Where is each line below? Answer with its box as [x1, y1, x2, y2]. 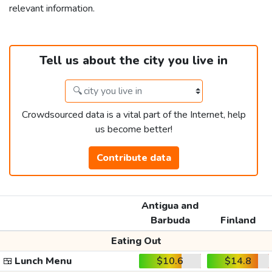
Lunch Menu [12, 254, 72, 268]
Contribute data [96, 151, 171, 165]
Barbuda [150, 214, 190, 228]
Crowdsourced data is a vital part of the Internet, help [21, 108, 246, 122]
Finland [220, 214, 256, 228]
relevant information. [9, 2, 95, 16]
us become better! [95, 123, 172, 137]
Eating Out [110, 234, 161, 248]
